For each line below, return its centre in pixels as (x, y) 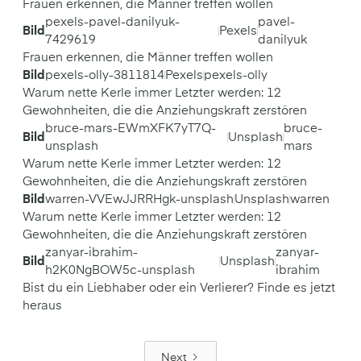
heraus (42, 306)
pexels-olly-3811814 (105, 75)
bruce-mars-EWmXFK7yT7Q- (131, 129)
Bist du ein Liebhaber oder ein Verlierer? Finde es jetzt (179, 288)
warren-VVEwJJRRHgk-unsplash (139, 199)
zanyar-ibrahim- (91, 253)
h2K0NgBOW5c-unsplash (120, 270)
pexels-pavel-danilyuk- (112, 22)
